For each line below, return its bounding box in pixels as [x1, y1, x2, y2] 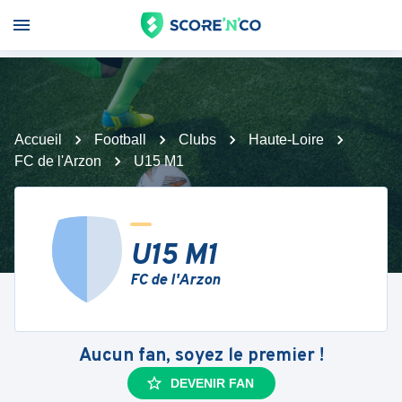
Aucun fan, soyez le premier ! [78, 345, 324, 368]
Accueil [14, 132, 62, 147]
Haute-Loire [249, 132, 324, 147]
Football [94, 132, 146, 147]
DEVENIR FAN [170, 376, 254, 390]
